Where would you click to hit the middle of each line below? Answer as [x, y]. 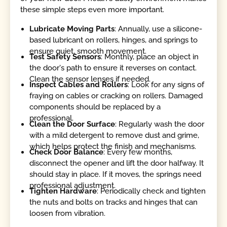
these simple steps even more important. [92, 10]
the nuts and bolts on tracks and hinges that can [114, 202]
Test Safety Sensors [65, 57]
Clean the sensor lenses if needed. [90, 79]
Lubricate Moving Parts [72, 29]
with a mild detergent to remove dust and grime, [115, 135]
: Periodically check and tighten [152, 191]
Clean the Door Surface [72, 124]
